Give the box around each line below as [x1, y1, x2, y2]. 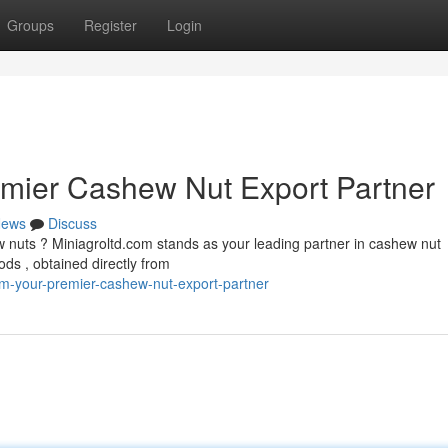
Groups [7, 15, 54, 35]
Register [84, 15, 137, 35]
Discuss [48, 213, 97, 233]
